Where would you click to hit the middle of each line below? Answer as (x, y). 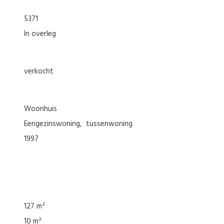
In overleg (40, 34)
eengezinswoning (54, 124)
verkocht (39, 71)
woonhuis (44, 109)
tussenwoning (109, 124)
